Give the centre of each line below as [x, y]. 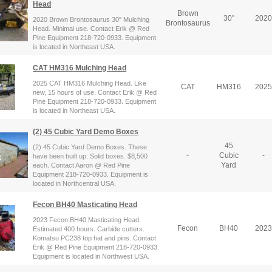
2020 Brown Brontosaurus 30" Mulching [91, 19]
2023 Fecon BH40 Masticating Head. [87, 219]
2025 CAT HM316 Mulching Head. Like [90, 83]
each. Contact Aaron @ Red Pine [82, 165]
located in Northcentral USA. [75, 183]
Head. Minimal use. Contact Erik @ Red [91, 28]
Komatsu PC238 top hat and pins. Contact [95, 238]
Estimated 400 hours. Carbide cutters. [89, 229]
